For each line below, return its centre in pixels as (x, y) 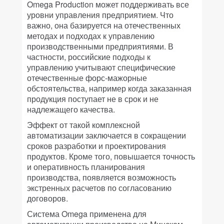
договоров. (47, 198)
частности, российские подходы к (89, 57)
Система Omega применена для (87, 214)
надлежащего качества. (71, 109)
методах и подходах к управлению (91, 36)
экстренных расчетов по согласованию (99, 188)
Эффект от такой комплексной (83, 125)
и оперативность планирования (86, 167)
